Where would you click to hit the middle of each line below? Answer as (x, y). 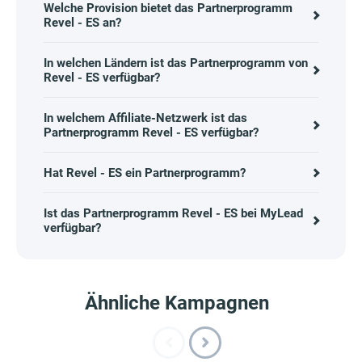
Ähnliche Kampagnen (177, 303)
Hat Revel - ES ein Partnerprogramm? (145, 173)
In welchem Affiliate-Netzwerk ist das (145, 118)
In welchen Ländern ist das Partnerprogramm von (176, 63)
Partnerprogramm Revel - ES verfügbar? (151, 133)
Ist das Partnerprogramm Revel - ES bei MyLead (173, 214)
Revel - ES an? (82, 23)
